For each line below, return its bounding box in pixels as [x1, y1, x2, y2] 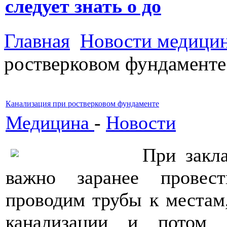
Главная [4, 30, 70, 52]
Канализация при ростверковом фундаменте [6, 99, 159, 108]
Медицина [6, 112, 94, 134]
